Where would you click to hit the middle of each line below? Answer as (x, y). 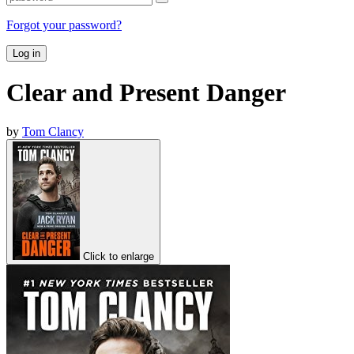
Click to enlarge (119, 256)
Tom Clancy (53, 131)
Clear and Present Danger (146, 93)
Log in (26, 53)
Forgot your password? (64, 24)
